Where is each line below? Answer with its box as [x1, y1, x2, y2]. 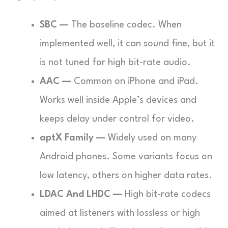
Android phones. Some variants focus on [40, 152, 212, 161]
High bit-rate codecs [122, 190, 211, 199]
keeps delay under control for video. [40, 115, 194, 124]
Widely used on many [105, 133, 196, 142]
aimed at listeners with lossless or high [40, 209, 200, 218]
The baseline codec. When [69, 20, 182, 30]
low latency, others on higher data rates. [40, 171, 212, 180]
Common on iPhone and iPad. [71, 77, 198, 86]
